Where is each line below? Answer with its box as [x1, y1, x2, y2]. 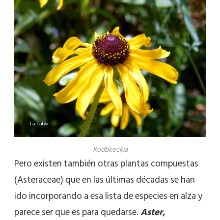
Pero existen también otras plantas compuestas [14, 156, 198, 171]
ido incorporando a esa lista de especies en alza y [14, 188, 202, 204]
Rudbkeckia [92, 143, 128, 155]
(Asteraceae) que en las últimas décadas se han [14, 172, 195, 188]
